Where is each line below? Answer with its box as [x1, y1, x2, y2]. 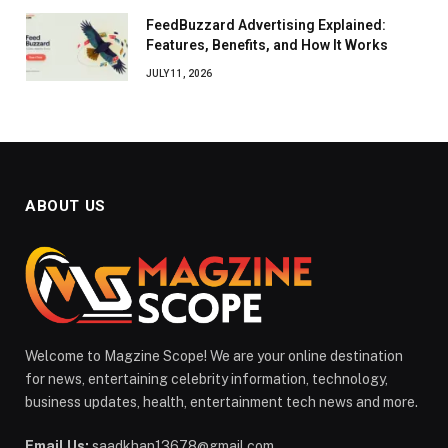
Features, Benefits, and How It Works [146, 37, 388, 54]
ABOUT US [25, 197, 106, 216]
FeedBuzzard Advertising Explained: [146, 17, 386, 34]
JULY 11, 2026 [146, 68, 212, 80]
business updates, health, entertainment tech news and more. [25, 394, 418, 411]
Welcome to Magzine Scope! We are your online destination [25, 348, 403, 365]
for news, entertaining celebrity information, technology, [25, 371, 388, 388]
